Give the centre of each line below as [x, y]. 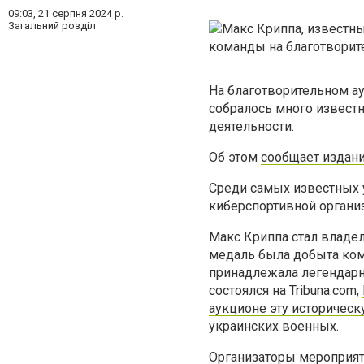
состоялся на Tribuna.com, [286, 290]
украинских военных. [274, 326]
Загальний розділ [52, 26]
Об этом [235, 157]
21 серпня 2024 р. [81, 13]
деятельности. [251, 126]
